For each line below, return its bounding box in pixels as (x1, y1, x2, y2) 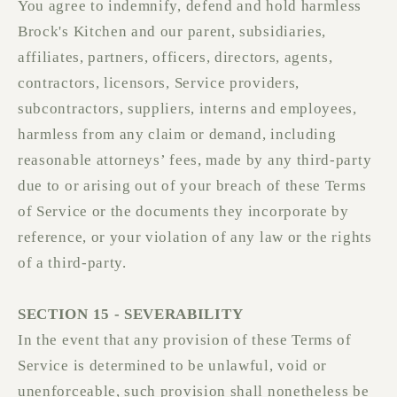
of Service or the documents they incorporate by (18, 203, 349, 221)
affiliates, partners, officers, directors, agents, (18, 49, 333, 66)
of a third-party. (18, 254, 127, 272)
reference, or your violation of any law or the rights (18, 229, 372, 246)
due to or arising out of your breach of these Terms (18, 177, 367, 195)
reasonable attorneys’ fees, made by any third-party (18, 152, 372, 169)
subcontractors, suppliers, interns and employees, (18, 100, 357, 118)
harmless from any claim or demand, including (18, 126, 337, 144)
